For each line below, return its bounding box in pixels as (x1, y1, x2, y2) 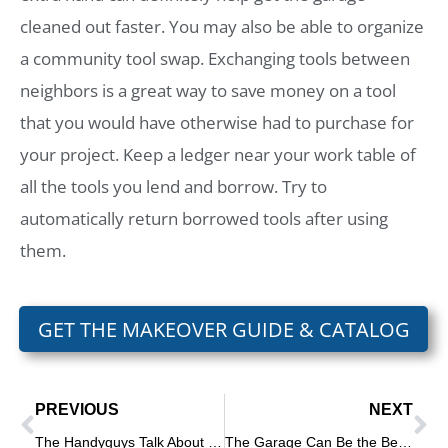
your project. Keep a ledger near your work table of (20, 142, 416, 166)
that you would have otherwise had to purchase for (20, 110, 414, 134)
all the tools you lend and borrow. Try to (20, 174, 327, 198)
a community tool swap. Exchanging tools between (20, 46, 410, 70)
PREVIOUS (35, 400, 119, 418)
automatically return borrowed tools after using (20, 206, 388, 230)
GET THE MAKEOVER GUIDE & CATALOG (37, 315, 410, 343)
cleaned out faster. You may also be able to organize (20, 14, 424, 38)
